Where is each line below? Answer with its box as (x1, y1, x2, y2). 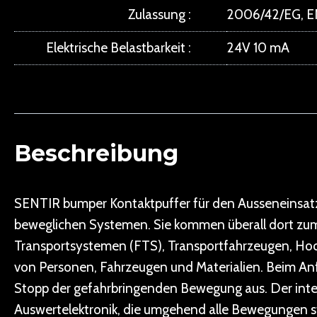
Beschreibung (14, 139, 178, 167)
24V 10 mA (226, 40, 289, 57)
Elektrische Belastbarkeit (46, 40, 185, 57)
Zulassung (128, 6, 185, 23)
